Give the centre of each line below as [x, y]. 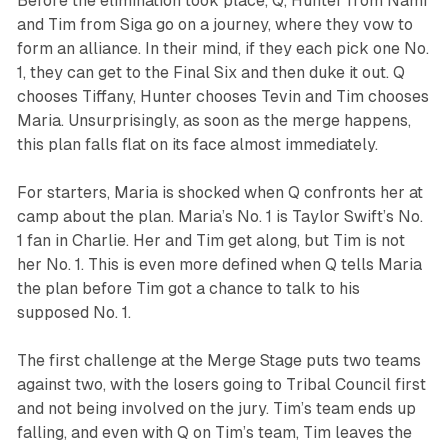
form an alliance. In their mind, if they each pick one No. [222, 49]
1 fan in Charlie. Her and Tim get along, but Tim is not [210, 241]
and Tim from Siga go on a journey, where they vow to [214, 25]
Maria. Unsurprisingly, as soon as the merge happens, [213, 121]
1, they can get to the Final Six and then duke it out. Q [210, 73]
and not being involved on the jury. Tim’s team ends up [216, 409]
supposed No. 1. [73, 313]
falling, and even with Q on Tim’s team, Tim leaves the [214, 433]
